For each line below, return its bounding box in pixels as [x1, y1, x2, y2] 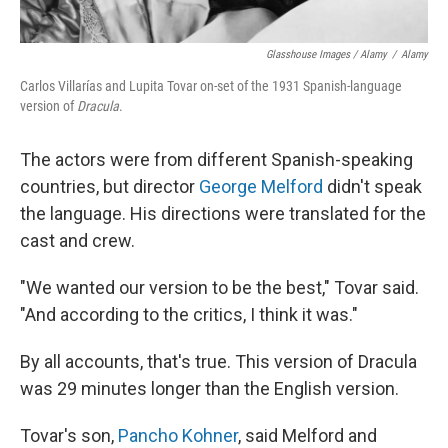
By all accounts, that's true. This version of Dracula [20, 350, 417, 372]
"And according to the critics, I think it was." [20, 303, 358, 325]
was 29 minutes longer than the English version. [20, 377, 399, 399]
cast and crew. [20, 229, 135, 251]
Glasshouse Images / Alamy [266, 47, 387, 61]
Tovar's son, [20, 424, 118, 446]
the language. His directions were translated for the [20, 202, 426, 224]
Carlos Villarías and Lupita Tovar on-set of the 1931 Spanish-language [20, 77, 402, 94]
